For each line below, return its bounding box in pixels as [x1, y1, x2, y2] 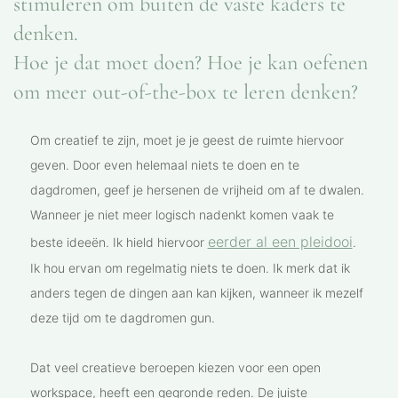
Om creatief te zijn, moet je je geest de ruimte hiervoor [29, 132, 344, 148]
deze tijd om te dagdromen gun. [29, 310, 215, 326]
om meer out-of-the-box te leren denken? [12, 79, 358, 106]
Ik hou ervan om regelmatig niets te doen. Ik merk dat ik [29, 260, 350, 276]
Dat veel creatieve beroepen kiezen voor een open [29, 360, 321, 376]
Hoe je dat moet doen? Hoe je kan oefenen [12, 50, 368, 76]
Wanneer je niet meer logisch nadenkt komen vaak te [29, 207, 334, 223]
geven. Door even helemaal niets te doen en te [29, 157, 299, 173]
